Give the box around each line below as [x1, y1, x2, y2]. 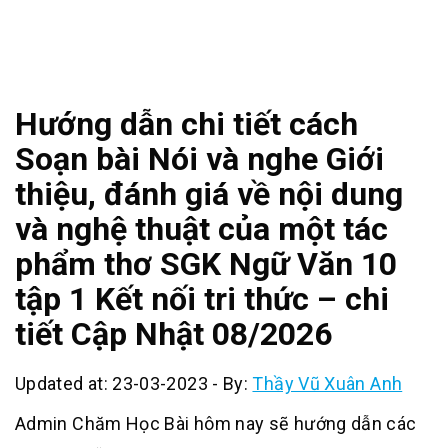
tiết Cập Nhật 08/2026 [15, 315, 332, 353]
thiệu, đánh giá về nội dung [15, 175, 403, 213]
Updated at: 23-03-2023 [15, 373, 208, 394]
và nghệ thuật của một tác [15, 210, 388, 248]
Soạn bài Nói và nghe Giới [15, 140, 384, 178]
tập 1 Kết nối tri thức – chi [15, 280, 389, 318]
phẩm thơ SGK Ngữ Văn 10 [15, 245, 397, 283]
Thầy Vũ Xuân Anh [252, 373, 403, 394]
